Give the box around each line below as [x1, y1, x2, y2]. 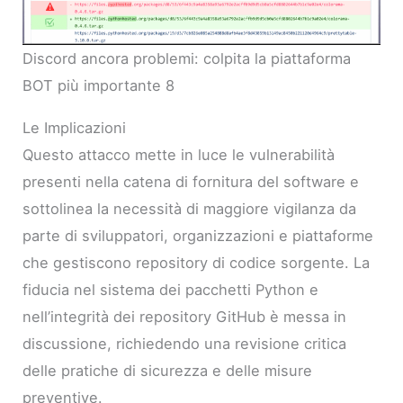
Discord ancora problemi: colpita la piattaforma [22, 49, 352, 68]
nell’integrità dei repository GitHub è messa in [22, 307, 347, 326]
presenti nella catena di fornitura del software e [22, 172, 360, 191]
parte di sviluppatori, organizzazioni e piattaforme [22, 226, 374, 245]
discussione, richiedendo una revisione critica [22, 334, 347, 353]
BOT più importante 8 [22, 76, 175, 95]
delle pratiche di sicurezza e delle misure [22, 361, 313, 380]
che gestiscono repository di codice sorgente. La [22, 253, 371, 272]
